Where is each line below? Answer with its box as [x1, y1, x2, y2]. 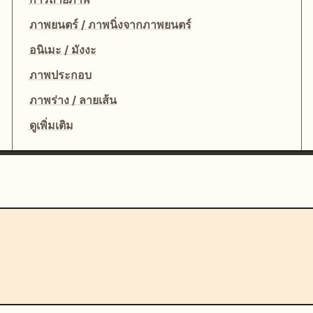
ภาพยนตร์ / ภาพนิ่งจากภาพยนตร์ [29, 17, 191, 31]
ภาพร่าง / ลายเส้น [29, 93, 117, 107]
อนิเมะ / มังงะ [29, 43, 96, 57]
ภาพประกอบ [29, 68, 92, 82]
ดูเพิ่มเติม [29, 118, 73, 132]
